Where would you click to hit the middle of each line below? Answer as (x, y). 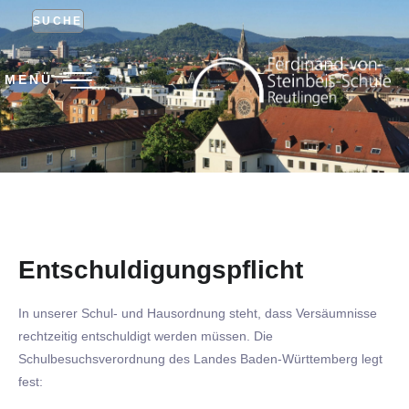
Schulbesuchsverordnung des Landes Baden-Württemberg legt (200, 359)
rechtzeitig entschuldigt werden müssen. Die (146, 336)
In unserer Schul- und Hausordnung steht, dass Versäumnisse (198, 313)
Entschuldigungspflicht (161, 269)
